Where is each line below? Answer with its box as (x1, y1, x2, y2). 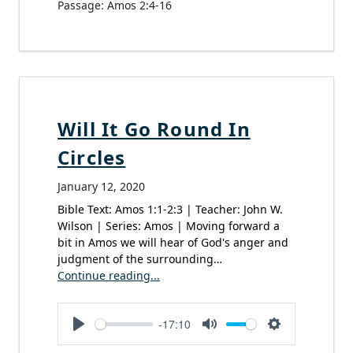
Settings (274, 333, 320, 351)
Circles (58, 144, 126, 171)
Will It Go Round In (58, 116, 251, 143)
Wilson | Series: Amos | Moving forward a (58, 218, 280, 234)
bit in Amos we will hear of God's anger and (58, 235, 288, 251)
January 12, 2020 (58, 179, 145, 195)
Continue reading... (58, 268, 160, 284)
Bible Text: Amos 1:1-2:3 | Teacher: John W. (58, 202, 283, 217)
